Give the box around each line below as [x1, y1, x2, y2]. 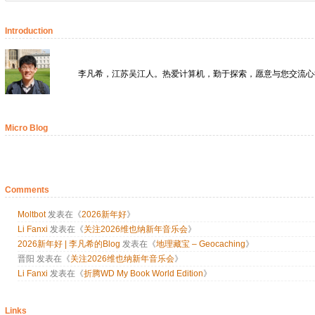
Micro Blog [5, 122, 48, 133]
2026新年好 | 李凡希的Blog [18, 239, 120, 250]
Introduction [5, 26, 53, 37]
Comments [5, 184, 49, 195]
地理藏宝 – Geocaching [156, 239, 245, 250]
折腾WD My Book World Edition [84, 269, 203, 279]
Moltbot [18, 210, 46, 220]
